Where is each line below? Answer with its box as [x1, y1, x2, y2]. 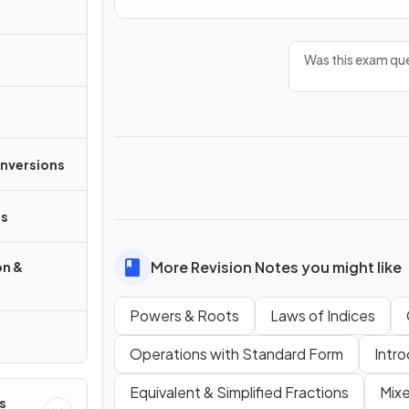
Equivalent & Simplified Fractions [130, 383, 349, 403]
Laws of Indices [270, 306, 375, 326]
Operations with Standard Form [130, 344, 343, 364]
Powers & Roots [130, 306, 239, 326]
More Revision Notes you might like [151, 257, 402, 278]
